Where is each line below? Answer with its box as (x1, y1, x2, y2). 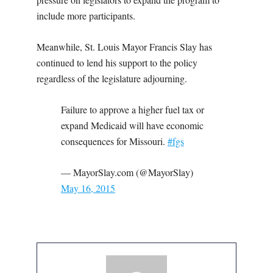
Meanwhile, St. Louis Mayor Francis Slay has (37, 40, 212, 54)
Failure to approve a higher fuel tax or (61, 103, 204, 116)
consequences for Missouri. (61, 135, 168, 148)
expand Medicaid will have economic (61, 119, 204, 132)
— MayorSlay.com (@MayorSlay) (61, 166, 193, 179)
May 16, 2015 (61, 182, 115, 195)
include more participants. (37, 9, 135, 23)
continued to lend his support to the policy (37, 56, 197, 69)
